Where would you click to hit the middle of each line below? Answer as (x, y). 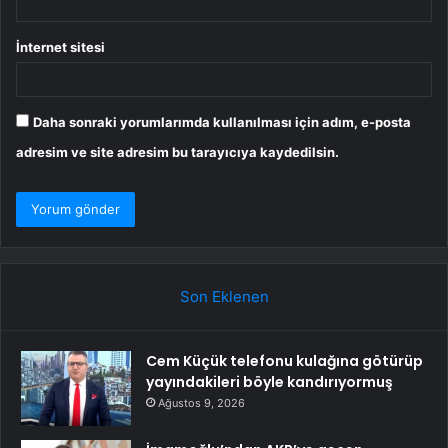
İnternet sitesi (60, 47)
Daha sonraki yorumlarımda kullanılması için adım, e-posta (222, 122)
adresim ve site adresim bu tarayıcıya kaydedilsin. (177, 152)
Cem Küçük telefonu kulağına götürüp (284, 361)
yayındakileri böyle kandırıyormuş (269, 382)
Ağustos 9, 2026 (201, 403)
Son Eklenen (224, 297)
